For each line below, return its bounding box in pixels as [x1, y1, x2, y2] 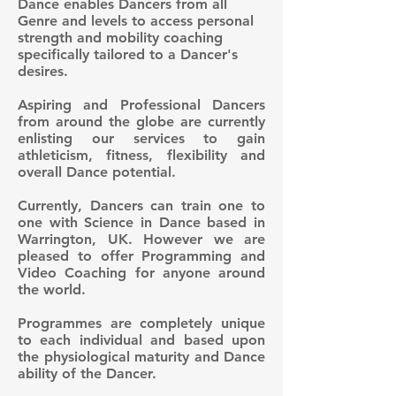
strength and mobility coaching [18, 28, 223, 46]
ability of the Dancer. [18, 364, 161, 382]
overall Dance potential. [18, 163, 176, 180]
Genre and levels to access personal [18, 11, 254, 29]
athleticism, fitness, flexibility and [18, 146, 265, 164]
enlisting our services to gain [18, 129, 265, 147]
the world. [18, 280, 86, 298]
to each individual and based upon [18, 331, 265, 348]
